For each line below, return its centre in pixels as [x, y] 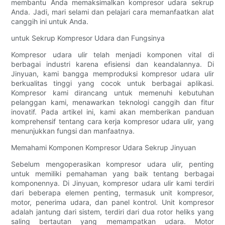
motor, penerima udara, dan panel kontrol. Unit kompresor [113, 202]
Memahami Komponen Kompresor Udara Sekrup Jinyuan [104, 148]
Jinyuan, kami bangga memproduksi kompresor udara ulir [113, 74]
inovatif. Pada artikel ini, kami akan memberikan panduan [113, 112]
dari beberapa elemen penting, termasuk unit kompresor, [113, 193]
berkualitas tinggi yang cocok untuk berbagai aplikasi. [113, 83]
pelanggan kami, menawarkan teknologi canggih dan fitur [113, 102]
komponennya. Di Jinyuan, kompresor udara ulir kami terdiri [113, 183]
